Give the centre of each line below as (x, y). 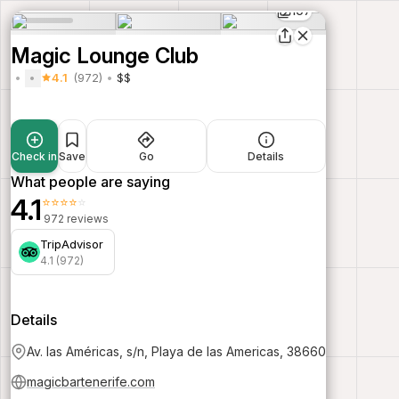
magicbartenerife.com (91, 381)
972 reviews (76, 218)
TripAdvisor (72, 244)
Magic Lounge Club (105, 56)
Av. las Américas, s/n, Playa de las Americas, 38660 (176, 351)
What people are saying (90, 181)
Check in (34, 156)
